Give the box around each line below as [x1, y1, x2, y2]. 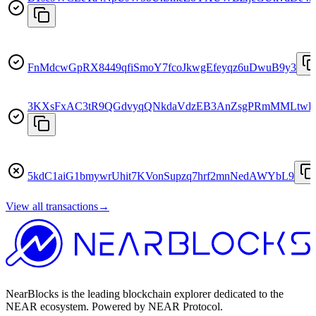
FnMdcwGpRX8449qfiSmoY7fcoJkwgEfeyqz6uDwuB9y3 [28, 61, 296, 73]
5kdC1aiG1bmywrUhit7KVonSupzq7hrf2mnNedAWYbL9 [28, 169, 294, 182]
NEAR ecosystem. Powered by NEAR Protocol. [6, 300, 223, 313]
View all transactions [6, 200, 98, 212]
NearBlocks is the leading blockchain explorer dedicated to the [6, 288, 284, 300]
